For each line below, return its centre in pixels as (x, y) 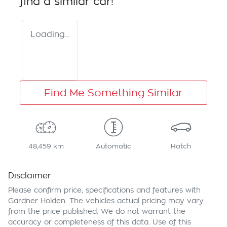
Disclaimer (30, 176)
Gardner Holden (37, 201)
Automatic (113, 146)
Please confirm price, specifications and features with (104, 190)
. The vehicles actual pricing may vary (135, 201)
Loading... (50, 35)
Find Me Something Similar (113, 93)
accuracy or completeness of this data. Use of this (100, 222)
